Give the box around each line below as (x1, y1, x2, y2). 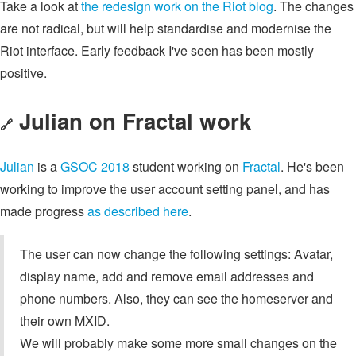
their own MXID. (20, 311, 110, 331)
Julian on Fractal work (19, 104, 251, 136)
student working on (130, 157, 242, 176)
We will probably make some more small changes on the (20, 334, 337, 353)
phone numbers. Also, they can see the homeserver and (20, 289, 333, 308)
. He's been (281, 157, 344, 176)
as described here (87, 202, 188, 221)
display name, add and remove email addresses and (20, 267, 314, 286)
